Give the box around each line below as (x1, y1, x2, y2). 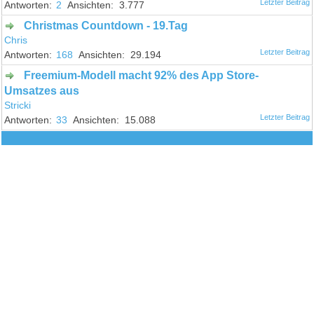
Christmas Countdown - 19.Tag (24, 19, 189, 32)
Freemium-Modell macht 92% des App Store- (24, 69, 259, 81)
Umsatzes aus (4, 84, 80, 97)
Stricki (4, 100, 32, 111)
